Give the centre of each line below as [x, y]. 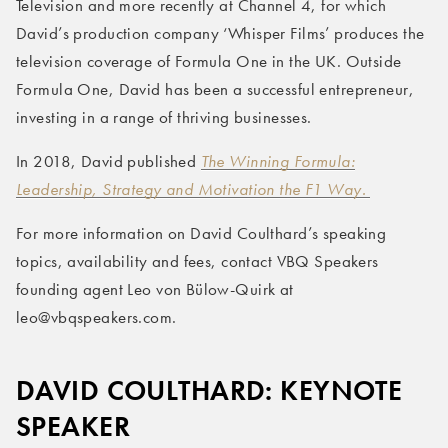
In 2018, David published [108, 161]
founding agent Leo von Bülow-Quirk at [155, 289]
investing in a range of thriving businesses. [164, 117]
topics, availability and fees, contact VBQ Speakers [197, 261]
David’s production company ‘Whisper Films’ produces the [220, 33]
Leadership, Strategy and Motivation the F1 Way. [191, 189]
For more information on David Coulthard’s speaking [201, 233]
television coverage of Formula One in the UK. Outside [209, 61]
